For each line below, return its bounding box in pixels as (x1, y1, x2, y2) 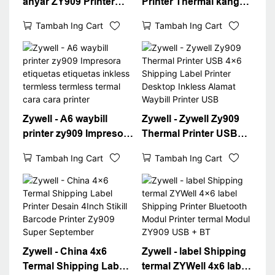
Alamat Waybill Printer (141, 172, 244, 184)
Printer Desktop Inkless (141, 158, 250, 169)
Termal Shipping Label (22, 260, 127, 271)
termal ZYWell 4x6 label (141, 260, 249, 271)
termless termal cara (22, 172, 117, 184)
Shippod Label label (22, 10, 115, 21)
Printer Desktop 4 (141, 40, 223, 51)
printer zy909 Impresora (22, 128, 133, 139)
